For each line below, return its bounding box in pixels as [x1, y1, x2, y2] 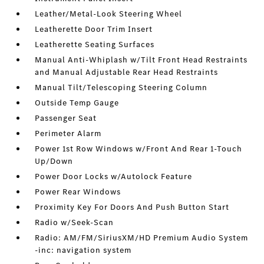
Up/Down [35, 156, 74, 167]
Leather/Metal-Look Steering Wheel [35, 8, 183, 20]
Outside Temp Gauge [35, 97, 120, 109]
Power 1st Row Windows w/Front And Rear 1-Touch [35, 143, 243, 155]
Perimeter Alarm [35, 128, 102, 140]
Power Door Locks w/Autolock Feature [35, 171, 193, 183]
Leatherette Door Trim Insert [35, 24, 153, 35]
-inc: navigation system [35, 245, 132, 256]
